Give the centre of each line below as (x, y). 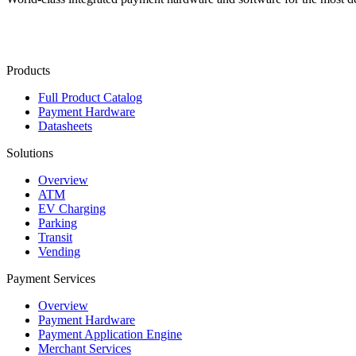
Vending (59, 251)
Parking (58, 222)
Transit (55, 237)
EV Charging (72, 208)
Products (28, 70)
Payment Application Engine (110, 334)
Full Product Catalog (90, 97)
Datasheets (65, 126)
